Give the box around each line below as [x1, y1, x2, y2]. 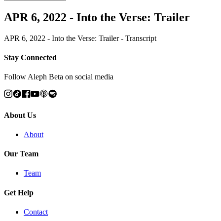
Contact [24, 207, 48, 216]
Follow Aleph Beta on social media [4, 73, 113, 81]
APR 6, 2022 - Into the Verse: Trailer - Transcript [4, 34, 156, 42]
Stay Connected [4, 53, 57, 62]
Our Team [4, 149, 38, 158]
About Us [4, 110, 36, 119]
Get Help [4, 188, 34, 197]
